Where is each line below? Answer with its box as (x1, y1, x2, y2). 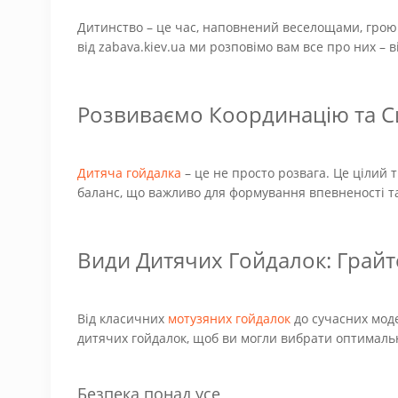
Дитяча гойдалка (77, 164, 181, 181)
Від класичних (77, 310, 168, 327)
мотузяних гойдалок (168, 310, 291, 327)
